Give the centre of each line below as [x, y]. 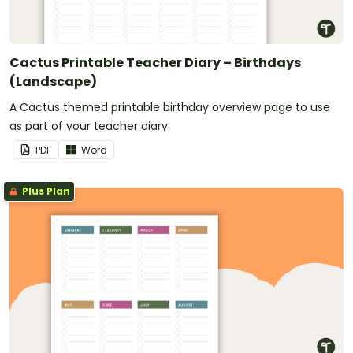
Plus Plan [45, 191]
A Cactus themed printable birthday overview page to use [170, 108]
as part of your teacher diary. [90, 126]
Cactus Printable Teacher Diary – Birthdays [155, 63]
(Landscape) [53, 82]
